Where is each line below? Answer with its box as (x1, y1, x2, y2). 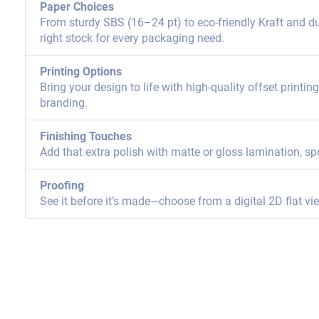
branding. (40, 95, 88, 110)
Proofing (40, 178, 84, 192)
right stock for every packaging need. (40, 31, 224, 45)
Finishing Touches (40, 129, 132, 143)
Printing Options (40, 64, 122, 78)
